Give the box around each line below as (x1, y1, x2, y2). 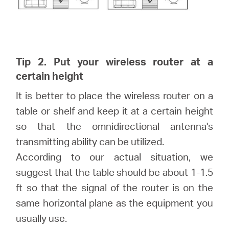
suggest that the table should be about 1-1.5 (16, 166, 213, 179)
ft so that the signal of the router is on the (16, 181, 213, 194)
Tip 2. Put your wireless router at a (16, 55, 213, 68)
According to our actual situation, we (16, 150, 213, 164)
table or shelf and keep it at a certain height (16, 104, 213, 118)
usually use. (16, 212, 67, 225)
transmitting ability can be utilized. (16, 135, 165, 148)
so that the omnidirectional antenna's (16, 120, 213, 133)
